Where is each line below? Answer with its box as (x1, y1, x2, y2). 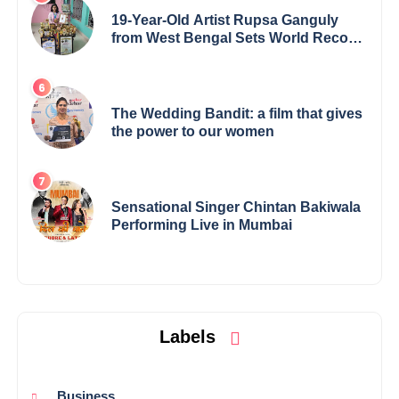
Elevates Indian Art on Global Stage (111, 48, 351, 64)
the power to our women (111, 124, 275, 140)
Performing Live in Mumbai (111, 217, 293, 233)
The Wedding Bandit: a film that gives (111, 106, 363, 122)
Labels (159, 327, 221, 347)
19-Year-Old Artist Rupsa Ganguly (111, 12, 339, 28)
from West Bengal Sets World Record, (111, 30, 367, 46)
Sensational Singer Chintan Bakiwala (111, 199, 362, 216)
